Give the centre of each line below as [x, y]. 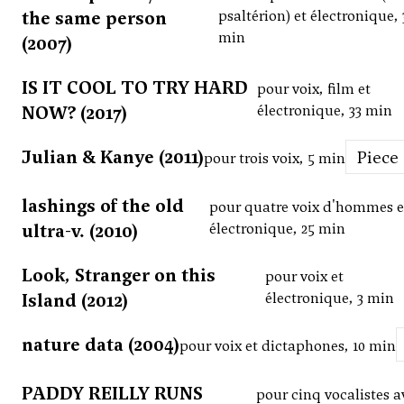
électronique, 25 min [277, 229]
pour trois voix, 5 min [275, 159]
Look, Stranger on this [119, 275]
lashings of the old [103, 206]
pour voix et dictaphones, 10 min [288, 346]
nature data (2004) [101, 345]
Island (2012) [75, 301]
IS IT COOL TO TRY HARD [135, 88]
